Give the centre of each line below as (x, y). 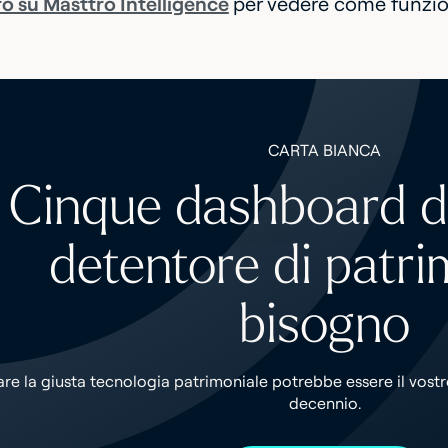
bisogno (325, 324)
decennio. (324, 403)
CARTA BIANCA (325, 150)
